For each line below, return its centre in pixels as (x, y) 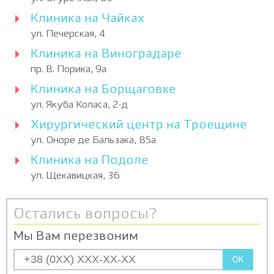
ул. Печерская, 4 (68, 34)
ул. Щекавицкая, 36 (75, 176)
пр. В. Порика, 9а (68, 70)
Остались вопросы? (85, 215)
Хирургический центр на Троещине (139, 125)
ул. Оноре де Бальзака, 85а (93, 141)
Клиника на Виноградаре (106, 54)
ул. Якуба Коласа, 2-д (79, 105)
